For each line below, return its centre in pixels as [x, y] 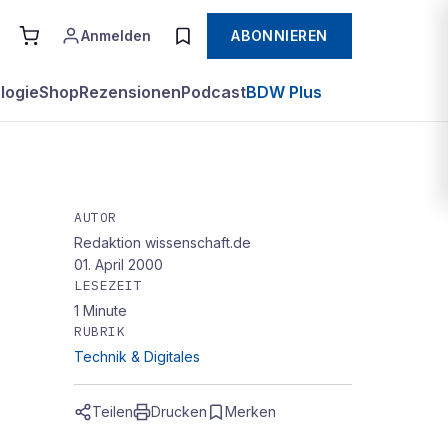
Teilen [112, 411]
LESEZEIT [108, 285]
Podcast [213, 92]
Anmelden [116, 35]
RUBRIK [100, 331]
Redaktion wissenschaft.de [162, 242]
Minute [105, 310]
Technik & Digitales [137, 356]
